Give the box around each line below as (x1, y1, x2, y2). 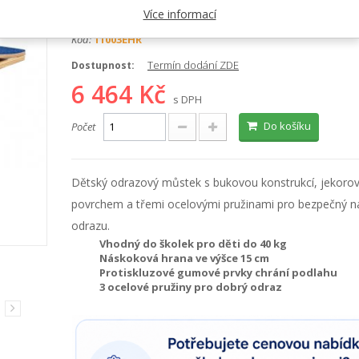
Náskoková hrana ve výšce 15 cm (99, 251, 269, 265)
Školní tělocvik (118, 6, 185, 20)
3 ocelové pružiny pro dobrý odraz (99, 280, 282, 294)
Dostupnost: (71, 58, 135, 72)
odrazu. (71, 218, 110, 233)
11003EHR (94, 32, 142, 46)
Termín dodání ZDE (147, 58, 239, 72)
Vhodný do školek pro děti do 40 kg (99, 236, 287, 251)
